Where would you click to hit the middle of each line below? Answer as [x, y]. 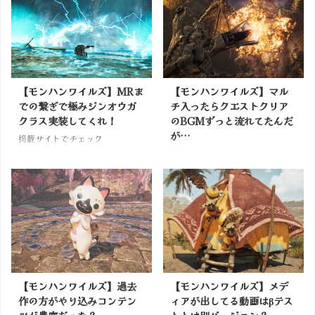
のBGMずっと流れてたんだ [232, 121]
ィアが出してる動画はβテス [232, 301]
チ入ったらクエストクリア [229, 106]
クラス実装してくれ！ [67, 121]
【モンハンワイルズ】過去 [77, 286]
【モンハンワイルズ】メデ [229, 286]
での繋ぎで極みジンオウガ [77, 106]
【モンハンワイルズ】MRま [81, 91]
